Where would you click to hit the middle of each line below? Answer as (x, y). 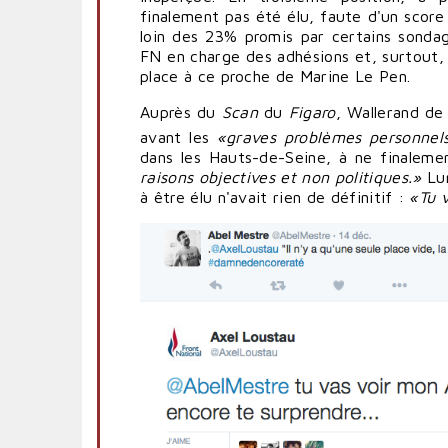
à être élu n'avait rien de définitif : (275, 197)
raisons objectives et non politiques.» (281, 177)
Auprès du (181, 111)
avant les (178, 137)
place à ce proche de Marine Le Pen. (275, 75)
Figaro (312, 111)
